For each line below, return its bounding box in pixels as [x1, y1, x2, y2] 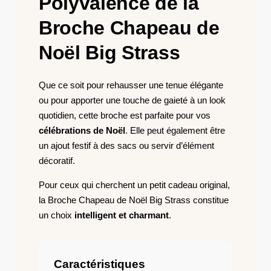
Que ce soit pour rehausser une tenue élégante [39, 80, 223, 90]
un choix [39, 210, 74, 220]
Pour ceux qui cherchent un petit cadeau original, [39, 180, 230, 190]
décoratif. [39, 155, 75, 166]
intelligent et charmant [74, 210, 169, 220]
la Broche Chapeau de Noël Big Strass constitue [39, 195, 229, 205]
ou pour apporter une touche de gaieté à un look [39, 95, 226, 105]
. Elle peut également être [125, 125, 225, 135]
